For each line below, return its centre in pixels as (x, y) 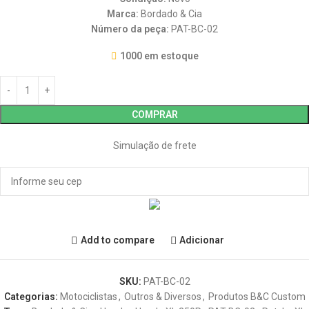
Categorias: (31, 296)
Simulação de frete (154, 145)
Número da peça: (130, 29)
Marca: (123, 13)
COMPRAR (154, 114)
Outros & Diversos (162, 296)
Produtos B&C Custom (257, 296)
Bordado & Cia (170, 13)
